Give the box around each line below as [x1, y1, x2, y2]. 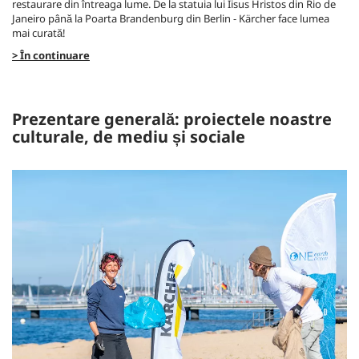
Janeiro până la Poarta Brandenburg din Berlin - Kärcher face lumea [12, 11, 329, 26]
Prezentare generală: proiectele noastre [12, 108, 332, 130]
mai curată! [12, 26, 66, 40]
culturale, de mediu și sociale [12, 126, 245, 147]
